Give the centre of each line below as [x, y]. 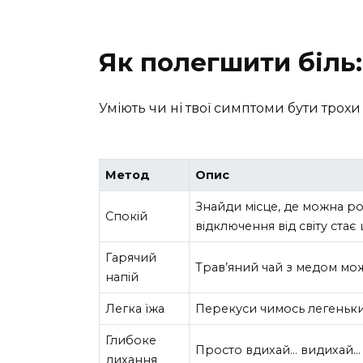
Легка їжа [135, 308]
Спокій [127, 216]
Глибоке [131, 340]
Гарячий [131, 257]
